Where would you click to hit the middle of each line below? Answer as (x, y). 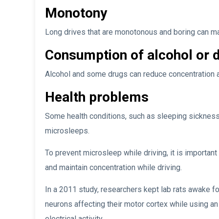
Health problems (97, 97)
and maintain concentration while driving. (113, 168)
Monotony (76, 13)
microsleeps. (67, 131)
